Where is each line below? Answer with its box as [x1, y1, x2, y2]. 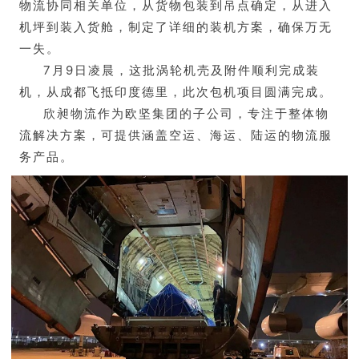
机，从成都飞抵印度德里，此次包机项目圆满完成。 [19, 84, 333, 100]
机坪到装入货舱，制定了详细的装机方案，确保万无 [19, 19, 333, 35]
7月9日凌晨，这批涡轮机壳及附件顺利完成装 [43, 63, 320, 79]
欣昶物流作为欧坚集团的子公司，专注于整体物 [43, 106, 329, 122]
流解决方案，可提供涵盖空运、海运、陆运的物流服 [19, 127, 333, 143]
